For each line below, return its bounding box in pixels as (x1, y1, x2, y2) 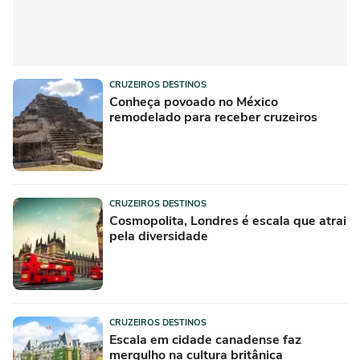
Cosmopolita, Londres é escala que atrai (109, 212, 346, 231)
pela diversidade (109, 227, 208, 246)
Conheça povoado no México (109, 93, 278, 112)
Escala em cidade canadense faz (109, 331, 301, 350)
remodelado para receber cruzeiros (109, 108, 317, 127)
